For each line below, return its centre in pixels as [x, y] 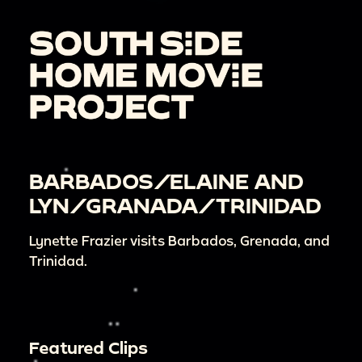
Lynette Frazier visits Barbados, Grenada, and [179, 240]
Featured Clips [88, 347]
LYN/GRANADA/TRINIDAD [175, 205]
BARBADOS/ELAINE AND [166, 181]
